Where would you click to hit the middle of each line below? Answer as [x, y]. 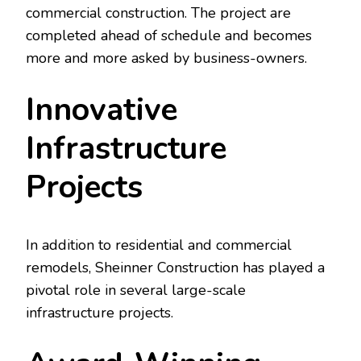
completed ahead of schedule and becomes [169, 36]
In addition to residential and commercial [159, 245]
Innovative [102, 110]
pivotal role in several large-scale [136, 290]
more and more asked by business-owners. [166, 58]
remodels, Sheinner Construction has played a [175, 267]
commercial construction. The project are [158, 13]
